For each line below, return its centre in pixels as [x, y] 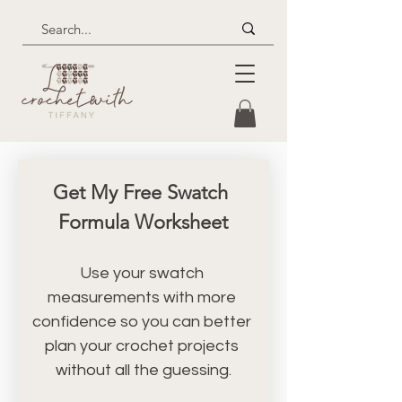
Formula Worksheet [144, 223]
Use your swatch [141, 274]
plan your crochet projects [141, 346]
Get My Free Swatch [141, 193]
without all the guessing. [143, 371]
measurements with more [141, 298]
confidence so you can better [141, 322]
